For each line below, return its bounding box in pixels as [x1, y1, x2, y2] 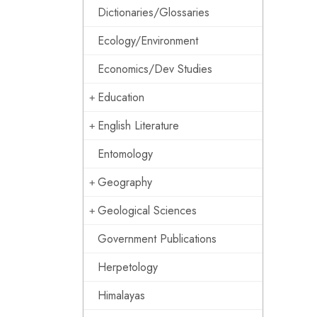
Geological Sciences [98, 202, 197, 219]
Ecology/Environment [98, 33, 198, 49]
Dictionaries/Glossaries [98, 4, 209, 21]
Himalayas [98, 287, 145, 304]
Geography [98, 174, 152, 190]
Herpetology [98, 259, 158, 275]
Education [98, 89, 144, 105]
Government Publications [98, 231, 217, 247]
